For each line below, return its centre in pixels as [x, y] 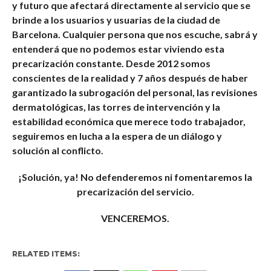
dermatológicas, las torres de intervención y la [116, 107]
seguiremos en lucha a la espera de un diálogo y [117, 136]
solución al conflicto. [57, 150]
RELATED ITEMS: [46, 254]
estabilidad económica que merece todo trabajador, [129, 121]
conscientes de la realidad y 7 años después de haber [130, 78]
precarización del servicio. [135, 191]
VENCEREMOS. [135, 218]
